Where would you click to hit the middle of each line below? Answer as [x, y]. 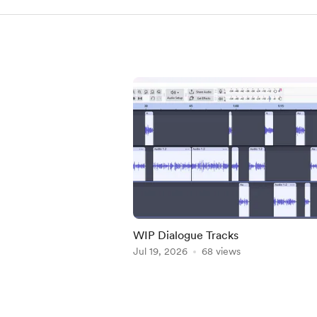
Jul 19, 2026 [160, 251]
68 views [221, 251]
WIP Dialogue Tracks [186, 235]
